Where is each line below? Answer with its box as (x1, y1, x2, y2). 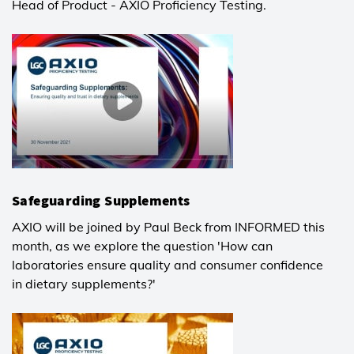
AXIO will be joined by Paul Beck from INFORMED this (12, 218, 325, 235)
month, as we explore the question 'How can (12, 237, 273, 254)
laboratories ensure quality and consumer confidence (12, 256, 323, 273)
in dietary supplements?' (12, 275, 156, 292)
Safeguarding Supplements (12, 190, 190, 209)
